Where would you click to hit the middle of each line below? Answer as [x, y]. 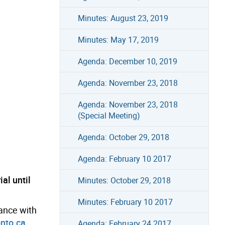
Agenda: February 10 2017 [124, 158]
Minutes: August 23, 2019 [123, 18]
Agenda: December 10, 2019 [127, 61]
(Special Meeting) [109, 115]
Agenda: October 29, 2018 [123, 137]
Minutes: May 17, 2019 [118, 39]
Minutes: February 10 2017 [125, 202]
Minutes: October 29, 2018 [124, 180]
